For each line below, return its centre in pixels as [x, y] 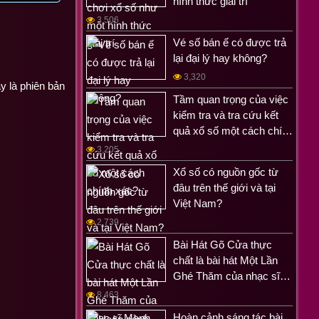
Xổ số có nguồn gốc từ [226, 172]
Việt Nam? [198, 203]
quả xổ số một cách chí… [233, 131]
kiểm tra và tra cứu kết [226, 115]
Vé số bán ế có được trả [230, 42]
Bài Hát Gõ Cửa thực [223, 245]
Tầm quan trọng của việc [231, 99]
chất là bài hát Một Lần [225, 260]
